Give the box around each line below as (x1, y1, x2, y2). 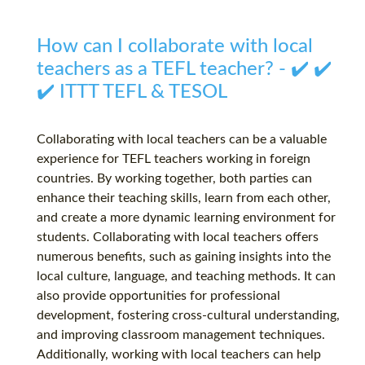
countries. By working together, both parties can (37, 172, 312, 186)
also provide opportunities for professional (37, 289, 280, 303)
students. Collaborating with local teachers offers (37, 231, 319, 244)
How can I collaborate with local (37, 37, 313, 57)
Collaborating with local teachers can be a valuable (37, 133, 327, 147)
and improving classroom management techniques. (37, 328, 325, 342)
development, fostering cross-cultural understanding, (37, 309, 340, 323)
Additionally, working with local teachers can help (37, 348, 321, 362)
